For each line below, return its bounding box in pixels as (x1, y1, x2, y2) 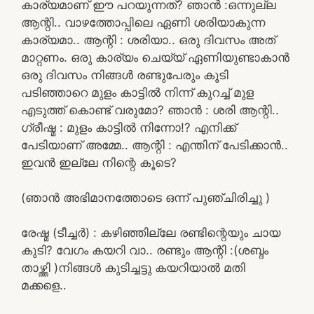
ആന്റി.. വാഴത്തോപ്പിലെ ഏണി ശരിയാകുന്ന (21, 15, 265, 29)
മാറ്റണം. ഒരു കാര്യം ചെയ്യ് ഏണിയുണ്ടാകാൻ (21, 50, 289, 64)
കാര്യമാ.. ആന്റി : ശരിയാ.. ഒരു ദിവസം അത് (21, 32, 275, 47)
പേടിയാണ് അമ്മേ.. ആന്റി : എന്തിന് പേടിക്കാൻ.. (21, 137, 288, 152)
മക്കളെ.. (21, 278, 67, 292)
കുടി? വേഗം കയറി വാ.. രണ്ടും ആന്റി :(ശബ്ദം (21, 243, 268, 257)
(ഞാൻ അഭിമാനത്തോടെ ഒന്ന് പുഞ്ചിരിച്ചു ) (21, 190, 270, 205)
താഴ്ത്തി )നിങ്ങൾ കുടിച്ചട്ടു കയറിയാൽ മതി (21, 260, 245, 275)
